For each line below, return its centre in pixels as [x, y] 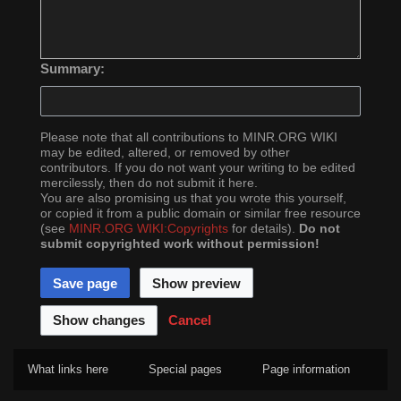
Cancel [190, 320]
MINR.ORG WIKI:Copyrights [149, 229]
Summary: [73, 68]
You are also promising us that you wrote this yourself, [193, 199]
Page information [306, 370]
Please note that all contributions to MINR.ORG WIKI [189, 138]
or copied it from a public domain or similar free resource [200, 214]
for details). [264, 229]
